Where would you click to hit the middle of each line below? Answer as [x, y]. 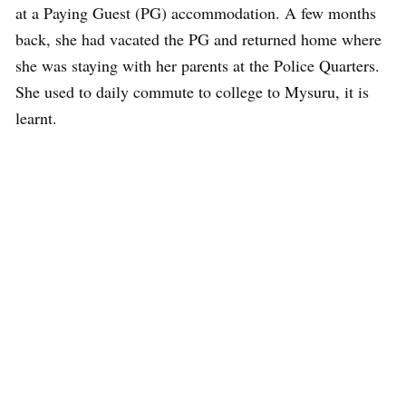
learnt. [36, 118]
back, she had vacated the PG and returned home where [198, 39]
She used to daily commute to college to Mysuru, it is [192, 92]
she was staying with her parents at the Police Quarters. [198, 65]
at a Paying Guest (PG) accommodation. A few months [196, 13]
